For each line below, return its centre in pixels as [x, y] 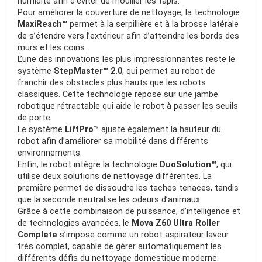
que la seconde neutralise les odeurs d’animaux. [110, 199]
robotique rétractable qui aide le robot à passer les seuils [128, 106]
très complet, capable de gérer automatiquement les [120, 246]
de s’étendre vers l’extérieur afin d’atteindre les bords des [128, 36]
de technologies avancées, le [75, 223]
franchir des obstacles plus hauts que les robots [112, 82]
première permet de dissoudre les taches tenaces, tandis [128, 188]
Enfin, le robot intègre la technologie [89, 164]
